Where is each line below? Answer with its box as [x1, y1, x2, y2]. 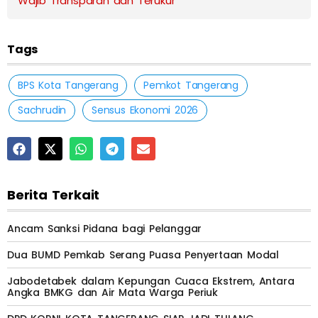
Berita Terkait [7, 186, 100, 204]
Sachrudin [18, 102, 67, 117]
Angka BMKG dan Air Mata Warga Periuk [7, 285, 218, 300]
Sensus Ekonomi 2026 [92, 102, 199, 117]
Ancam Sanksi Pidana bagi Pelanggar [7, 221, 202, 236]
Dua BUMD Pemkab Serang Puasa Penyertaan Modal [7, 248, 279, 263]
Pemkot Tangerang [143, 77, 239, 92]
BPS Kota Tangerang [18, 77, 119, 92]
